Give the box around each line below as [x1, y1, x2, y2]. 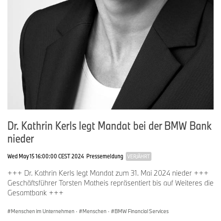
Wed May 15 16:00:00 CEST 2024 [7, 151, 84, 160]
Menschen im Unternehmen [11, 207, 74, 215]
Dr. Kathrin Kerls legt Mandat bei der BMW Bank [7, 117, 212, 133]
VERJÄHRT [127, 152, 150, 160]
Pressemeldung [86, 151, 123, 160]
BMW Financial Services [114, 207, 169, 215]
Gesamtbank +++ [7, 187, 64, 197]
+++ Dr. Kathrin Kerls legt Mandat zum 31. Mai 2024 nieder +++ [7, 168, 209, 178]
